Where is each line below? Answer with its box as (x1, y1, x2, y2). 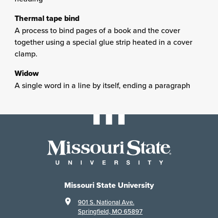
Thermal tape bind (15, 13, 79, 24)
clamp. (15, 48, 37, 59)
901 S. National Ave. (78, 198, 134, 207)
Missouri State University (64, 180, 154, 191)
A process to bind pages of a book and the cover (15, 25, 180, 36)
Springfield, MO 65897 (78, 207, 143, 217)
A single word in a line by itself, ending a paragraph (15, 80, 190, 91)
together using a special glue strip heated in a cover (15, 36, 192, 47)
